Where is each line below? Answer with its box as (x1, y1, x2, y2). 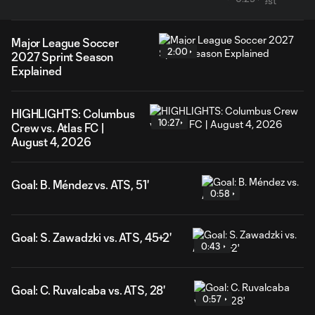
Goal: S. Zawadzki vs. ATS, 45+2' (11, 231, 172, 244)
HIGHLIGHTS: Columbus (11, 107, 135, 120)
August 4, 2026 (11, 135, 91, 148)
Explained (11, 64, 62, 77)
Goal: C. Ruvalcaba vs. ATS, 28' (11, 283, 166, 297)
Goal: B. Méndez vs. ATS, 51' (11, 178, 149, 191)
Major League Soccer (11, 36, 119, 49)
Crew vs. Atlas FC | (11, 121, 105, 134)
